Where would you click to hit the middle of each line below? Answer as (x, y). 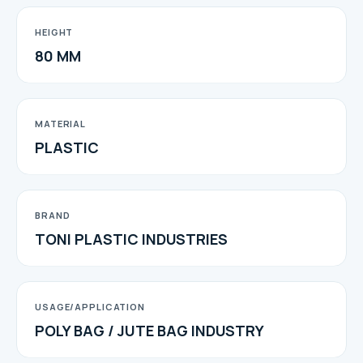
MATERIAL (61, 123)
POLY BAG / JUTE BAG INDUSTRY (149, 330)
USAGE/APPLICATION (90, 306)
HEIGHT (54, 32)
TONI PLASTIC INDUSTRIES (131, 239)
